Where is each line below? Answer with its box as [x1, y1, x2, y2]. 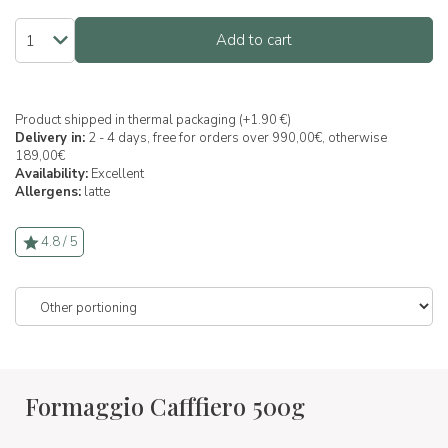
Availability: [15, 165, 88, 183]
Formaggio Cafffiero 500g [25, 390, 305, 422]
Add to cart [216, 30, 292, 50]
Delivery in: [15, 129, 85, 147]
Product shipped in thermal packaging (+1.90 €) [15, 111, 291, 129]
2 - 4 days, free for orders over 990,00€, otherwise [85, 129, 387, 147]
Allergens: [15, 183, 81, 201]
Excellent [88, 165, 144, 183]
